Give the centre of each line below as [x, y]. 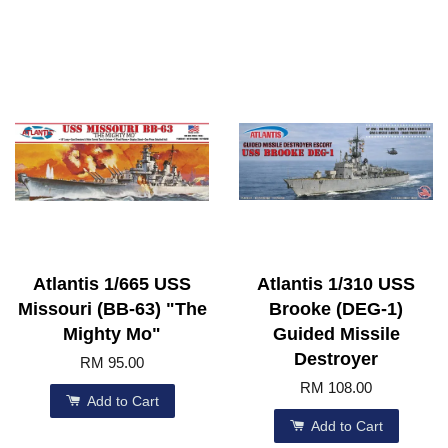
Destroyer [336, 359]
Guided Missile [336, 334]
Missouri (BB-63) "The [112, 309]
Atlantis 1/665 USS [112, 284]
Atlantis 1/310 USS [336, 284]
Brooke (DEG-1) [336, 309]
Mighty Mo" [112, 334]
